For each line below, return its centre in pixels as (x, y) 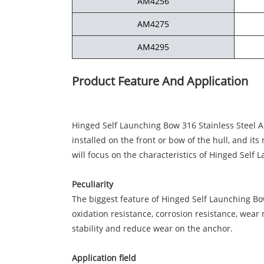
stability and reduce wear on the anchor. (152, 229)
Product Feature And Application (160, 81)
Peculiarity (93, 184)
